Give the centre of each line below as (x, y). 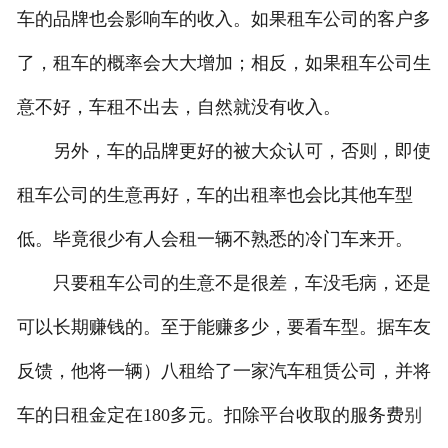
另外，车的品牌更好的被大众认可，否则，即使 (223, 151)
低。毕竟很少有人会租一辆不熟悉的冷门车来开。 (214, 239)
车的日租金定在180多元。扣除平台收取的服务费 (210, 415)
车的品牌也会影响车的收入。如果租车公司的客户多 (223, 19)
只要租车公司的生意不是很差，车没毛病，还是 (223, 283)
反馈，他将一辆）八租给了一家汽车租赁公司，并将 (223, 371)
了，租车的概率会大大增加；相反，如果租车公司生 (223, 63)
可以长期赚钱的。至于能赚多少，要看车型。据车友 (223, 327)
